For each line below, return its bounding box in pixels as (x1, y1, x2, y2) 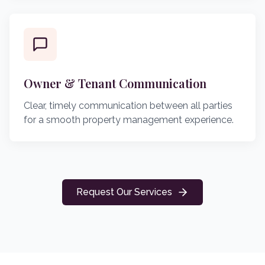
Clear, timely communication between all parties (24, 100, 232, 111)
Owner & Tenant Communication (24, 75, 206, 91)
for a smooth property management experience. (24, 114, 234, 125)
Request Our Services (76, 186, 172, 198)
